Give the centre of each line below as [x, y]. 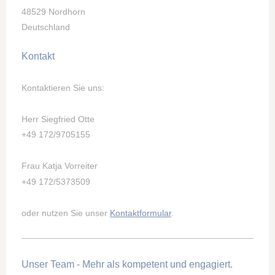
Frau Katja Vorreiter [60, 166]
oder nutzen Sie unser [66, 213]
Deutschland [46, 27]
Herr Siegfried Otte [58, 119]
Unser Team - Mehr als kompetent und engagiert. [127, 264]
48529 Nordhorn [53, 11]
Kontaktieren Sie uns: [63, 87]
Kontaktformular [141, 213]
